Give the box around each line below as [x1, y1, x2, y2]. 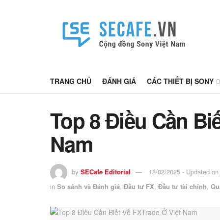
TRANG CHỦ [50, 76, 91, 86]
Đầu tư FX [124, 181, 154, 191]
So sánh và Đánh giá [57, 181, 120, 191]
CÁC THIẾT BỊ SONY [147, 76, 214, 86]
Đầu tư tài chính [158, 181, 207, 191]
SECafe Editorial [81, 166, 131, 176]
